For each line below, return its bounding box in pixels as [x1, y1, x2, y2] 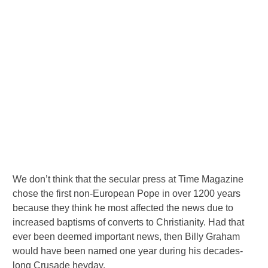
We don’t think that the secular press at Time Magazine [13, 173, 244, 184]
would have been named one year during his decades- [13, 245, 243, 256]
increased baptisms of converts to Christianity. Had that [13, 217, 245, 227]
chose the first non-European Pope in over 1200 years [13, 188, 241, 199]
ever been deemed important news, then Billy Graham [13, 231, 240, 242]
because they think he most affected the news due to [13, 202, 234, 213]
